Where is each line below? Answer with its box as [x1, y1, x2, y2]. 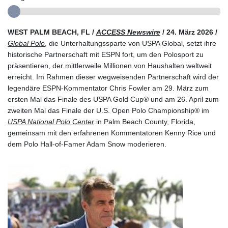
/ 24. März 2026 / [160, 27, 217, 36]
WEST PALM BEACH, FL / [8, 27, 96, 36]
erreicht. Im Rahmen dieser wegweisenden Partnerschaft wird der [8, 72, 219, 81]
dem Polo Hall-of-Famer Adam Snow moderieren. [8, 139, 166, 148]
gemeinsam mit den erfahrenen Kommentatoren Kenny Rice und [8, 128, 216, 137]
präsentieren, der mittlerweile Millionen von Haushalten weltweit [8, 61, 212, 70]
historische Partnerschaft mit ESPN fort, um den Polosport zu [8, 50, 204, 59]
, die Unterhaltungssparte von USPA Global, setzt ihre [45, 39, 216, 47]
